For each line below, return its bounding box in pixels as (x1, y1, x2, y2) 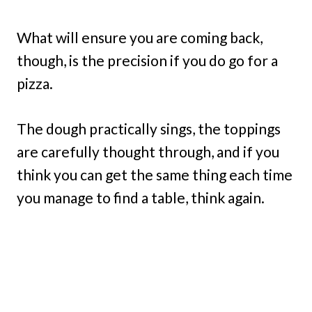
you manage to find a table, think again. (17, 188, 265, 206)
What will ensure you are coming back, (17, 28, 263, 46)
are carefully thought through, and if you (17, 142, 279, 160)
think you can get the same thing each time (17, 165, 292, 183)
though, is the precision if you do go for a (17, 51, 278, 69)
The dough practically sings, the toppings (17, 119, 281, 137)
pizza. (17, 74, 53, 92)
